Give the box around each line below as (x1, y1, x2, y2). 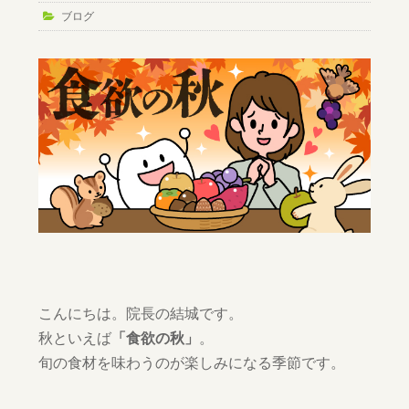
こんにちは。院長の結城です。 (38, 303, 244, 322)
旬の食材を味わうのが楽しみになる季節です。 (38, 352, 346, 372)
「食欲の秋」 (111, 328, 200, 347)
